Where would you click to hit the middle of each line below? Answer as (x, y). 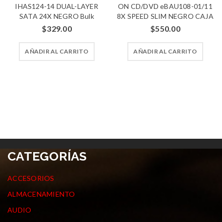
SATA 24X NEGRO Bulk (57, 16)
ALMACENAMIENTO (41, 194)
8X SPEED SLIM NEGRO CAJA (165, 16)
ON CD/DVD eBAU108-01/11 (165, 6)
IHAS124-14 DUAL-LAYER (57, 6)
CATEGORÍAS (47, 156)
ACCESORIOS (31, 178)
